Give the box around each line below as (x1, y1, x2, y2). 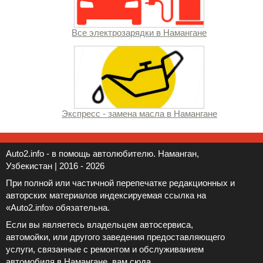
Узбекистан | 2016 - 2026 (6, 160, 104, 171)
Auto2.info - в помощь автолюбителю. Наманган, (6, 148, 199, 159)
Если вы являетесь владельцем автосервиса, (6, 219, 193, 230)
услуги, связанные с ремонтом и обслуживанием (6, 244, 204, 254)
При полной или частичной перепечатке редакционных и (6, 177, 235, 188)
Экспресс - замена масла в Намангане (61, 108, 217, 119)
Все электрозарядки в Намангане (72, 28, 207, 38)
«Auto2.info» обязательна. (6, 202, 110, 213)
